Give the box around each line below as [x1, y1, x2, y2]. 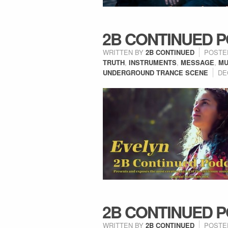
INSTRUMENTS [129, 58, 177, 67]
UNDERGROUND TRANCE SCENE [103, 68, 208, 77]
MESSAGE [181, 58, 214, 67]
